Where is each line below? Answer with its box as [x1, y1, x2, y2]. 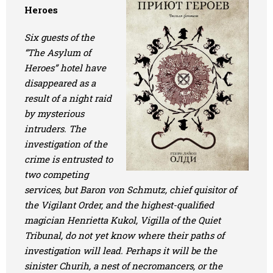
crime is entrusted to [24, 153, 113, 165]
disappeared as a [24, 77, 96, 89]
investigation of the [24, 138, 107, 150]
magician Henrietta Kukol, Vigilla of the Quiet [24, 214, 221, 226]
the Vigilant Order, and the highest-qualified [24, 199, 214, 211]
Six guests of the [24, 31, 94, 43]
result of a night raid [24, 92, 112, 104]
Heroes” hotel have [24, 62, 106, 74]
